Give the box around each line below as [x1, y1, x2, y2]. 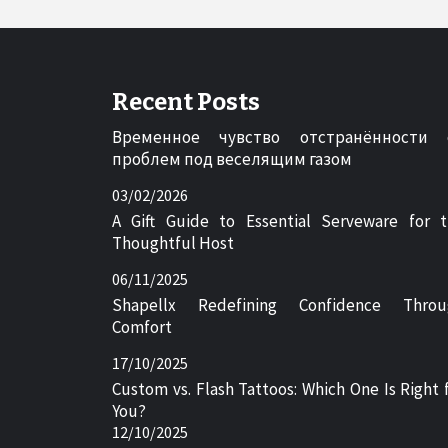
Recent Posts [112, 87, 260, 116]
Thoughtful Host [112, 231, 234, 254]
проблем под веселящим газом [112, 147, 352, 170]
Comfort [112, 315, 172, 338]
